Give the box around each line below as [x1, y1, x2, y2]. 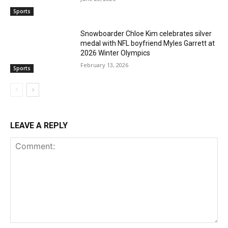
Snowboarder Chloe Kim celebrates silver [80, 30, 212, 38]
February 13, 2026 [80, 61, 129, 69]
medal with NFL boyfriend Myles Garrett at [80, 39, 215, 48]
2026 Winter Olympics [80, 49, 151, 58]
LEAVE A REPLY [10, 121, 68, 131]
